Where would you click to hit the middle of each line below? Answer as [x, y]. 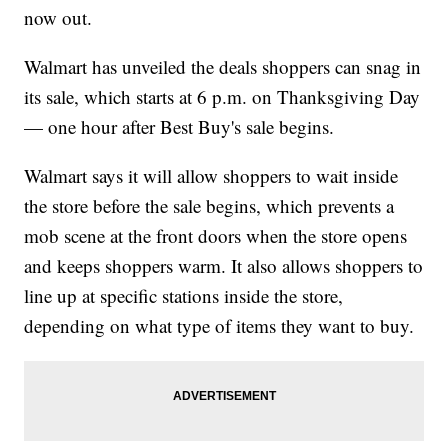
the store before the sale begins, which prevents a [209, 206]
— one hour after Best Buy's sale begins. [179, 127]
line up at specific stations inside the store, [184, 296]
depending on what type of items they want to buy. [219, 326]
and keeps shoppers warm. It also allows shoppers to [224, 266]
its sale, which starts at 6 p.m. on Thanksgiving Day [222, 97]
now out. [58, 18]
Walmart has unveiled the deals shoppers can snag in [223, 67]
